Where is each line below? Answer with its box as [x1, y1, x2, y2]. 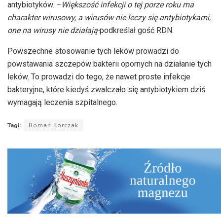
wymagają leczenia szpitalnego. [7, 98, 117, 108]
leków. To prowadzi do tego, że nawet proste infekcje [7, 72, 190, 82]
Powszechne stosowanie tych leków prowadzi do [7, 46, 179, 56]
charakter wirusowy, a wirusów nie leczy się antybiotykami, [7, 13, 211, 23]
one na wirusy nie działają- [7, 26, 100, 36]
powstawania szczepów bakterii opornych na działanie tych [7, 59, 212, 69]
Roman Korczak [29, 121, 78, 130]
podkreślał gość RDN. [100, 26, 174, 36]
